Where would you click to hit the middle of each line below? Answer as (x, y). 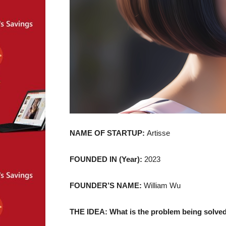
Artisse (158, 133)
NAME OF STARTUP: (108, 133)
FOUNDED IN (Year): (107, 159)
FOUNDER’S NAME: (107, 185)
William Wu (162, 185)
